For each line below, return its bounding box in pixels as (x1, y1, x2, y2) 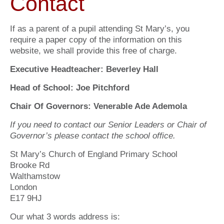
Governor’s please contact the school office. (10, 130, 175, 140)
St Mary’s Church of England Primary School (10, 149, 177, 159)
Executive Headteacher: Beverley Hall (10, 64, 158, 74)
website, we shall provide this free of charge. (10, 45, 177, 55)
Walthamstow (10, 171, 60, 181)
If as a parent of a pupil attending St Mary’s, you (10, 23, 189, 33)
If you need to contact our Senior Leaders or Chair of (10, 119, 206, 129)
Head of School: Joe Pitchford (10, 82, 129, 92)
